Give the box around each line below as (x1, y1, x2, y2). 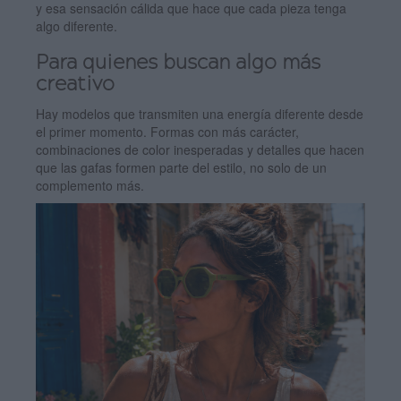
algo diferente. (36, 17, 117, 36)
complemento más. (36, 176, 144, 195)
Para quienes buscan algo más (36, 55, 320, 73)
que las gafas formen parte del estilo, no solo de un (36, 158, 327, 177)
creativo (36, 76, 115, 95)
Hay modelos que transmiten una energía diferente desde (36, 105, 363, 124)
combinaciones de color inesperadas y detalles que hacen (36, 141, 364, 159)
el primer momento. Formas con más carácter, (36, 123, 299, 141)
